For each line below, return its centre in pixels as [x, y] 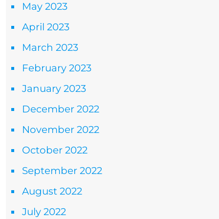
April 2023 [46, 27]
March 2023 [50, 48]
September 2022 [62, 171]
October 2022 [55, 150]
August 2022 [52, 191]
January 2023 [54, 89]
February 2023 [57, 68]
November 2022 [61, 130]
